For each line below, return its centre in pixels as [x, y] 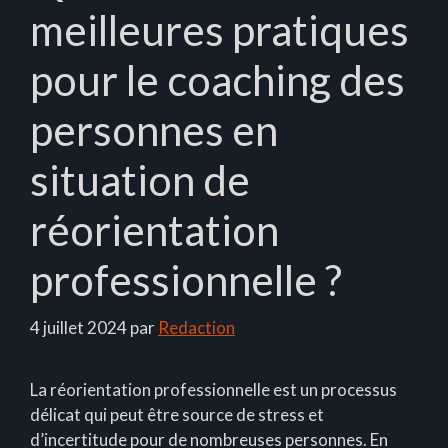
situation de [140, 179]
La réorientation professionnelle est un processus [213, 390]
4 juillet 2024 [78, 328]
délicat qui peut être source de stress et [177, 415]
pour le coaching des [217, 79]
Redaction [196, 328]
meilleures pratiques [219, 29]
